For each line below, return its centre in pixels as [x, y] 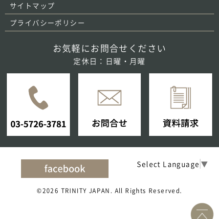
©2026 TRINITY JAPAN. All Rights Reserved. [109, 190]
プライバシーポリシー [47, 22]
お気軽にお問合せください [109, 48]
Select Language [168, 164]
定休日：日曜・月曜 [109, 61]
